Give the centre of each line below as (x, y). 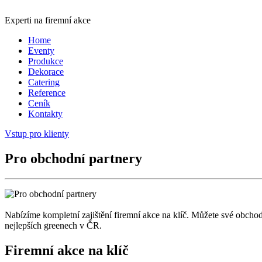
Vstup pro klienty (37, 134)
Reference (47, 93)
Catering (44, 82)
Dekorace (46, 72)
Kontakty (45, 114)
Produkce (46, 61)
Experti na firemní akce (48, 20)
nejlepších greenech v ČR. (53, 225)
